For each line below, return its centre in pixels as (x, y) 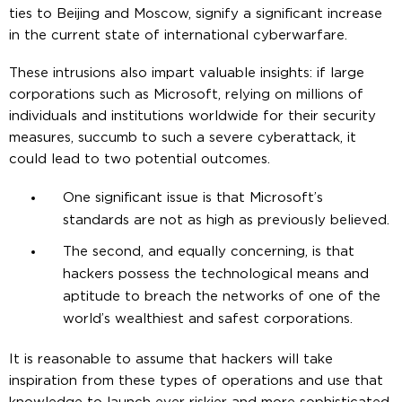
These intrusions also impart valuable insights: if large (187, 73)
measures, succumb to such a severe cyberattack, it (183, 137)
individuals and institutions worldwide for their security (192, 116)
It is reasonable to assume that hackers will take (171, 359)
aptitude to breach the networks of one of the (222, 296)
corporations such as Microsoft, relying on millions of (186, 94)
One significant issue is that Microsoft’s (193, 197)
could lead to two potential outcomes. (140, 159)
